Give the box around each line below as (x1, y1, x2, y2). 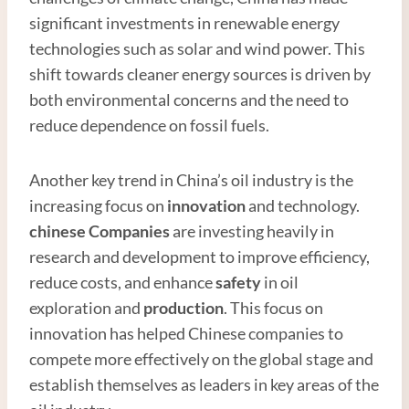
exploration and (29, 297, 143, 318)
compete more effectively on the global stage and (29, 348, 373, 369)
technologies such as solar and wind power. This (29, 37, 365, 58)
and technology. (246, 194, 360, 215)
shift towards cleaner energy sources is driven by (29, 63, 371, 84)
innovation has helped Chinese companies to (29, 322, 343, 343)
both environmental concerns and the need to (29, 89, 349, 110)
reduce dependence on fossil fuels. (29, 114, 269, 135)
